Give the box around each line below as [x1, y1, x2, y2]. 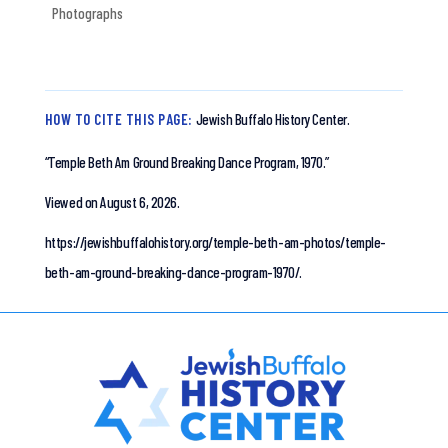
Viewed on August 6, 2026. [44, 193, 180, 212]
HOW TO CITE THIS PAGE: [44, 110, 193, 129]
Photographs [51, 4, 123, 23]
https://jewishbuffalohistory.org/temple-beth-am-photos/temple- [44, 233, 386, 252]
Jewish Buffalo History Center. [195, 110, 350, 129]
